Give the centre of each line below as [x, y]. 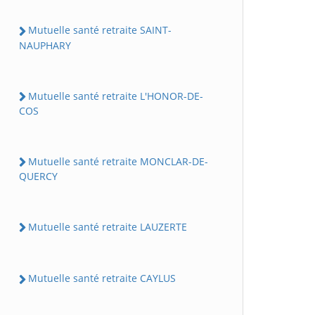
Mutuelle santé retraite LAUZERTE [108, 227]
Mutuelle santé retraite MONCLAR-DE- [118, 161]
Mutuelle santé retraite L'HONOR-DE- [116, 96]
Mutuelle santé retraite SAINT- [100, 30]
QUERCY [38, 176]
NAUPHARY [45, 45]
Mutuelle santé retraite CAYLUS [102, 278]
